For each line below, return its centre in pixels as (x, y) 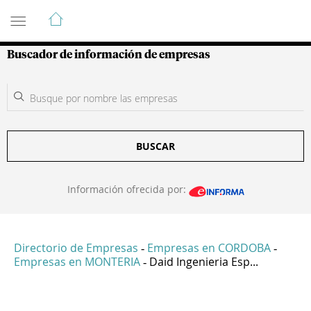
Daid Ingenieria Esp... (204, 262)
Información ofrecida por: (128, 189)
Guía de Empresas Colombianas (132, 13)
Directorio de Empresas (76, 248)
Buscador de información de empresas (109, 55)
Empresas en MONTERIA (77, 262)
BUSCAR (155, 146)
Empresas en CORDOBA (209, 248)
